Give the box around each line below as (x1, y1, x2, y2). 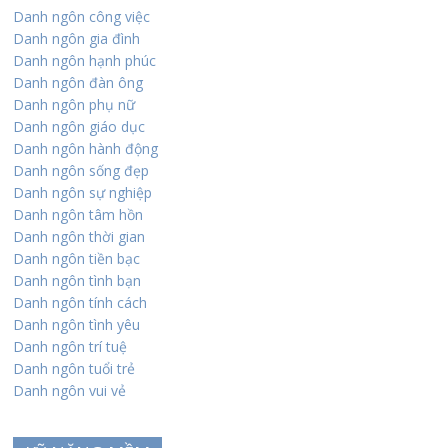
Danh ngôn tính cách (13, 292, 148, 312)
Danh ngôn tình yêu (13, 314, 141, 334)
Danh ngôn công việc (13, 6, 151, 26)
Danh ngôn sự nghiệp (13, 182, 153, 202)
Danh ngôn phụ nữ (13, 94, 136, 114)
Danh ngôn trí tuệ (13, 336, 128, 356)
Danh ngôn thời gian (13, 226, 146, 246)
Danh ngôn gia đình (13, 28, 141, 48)
